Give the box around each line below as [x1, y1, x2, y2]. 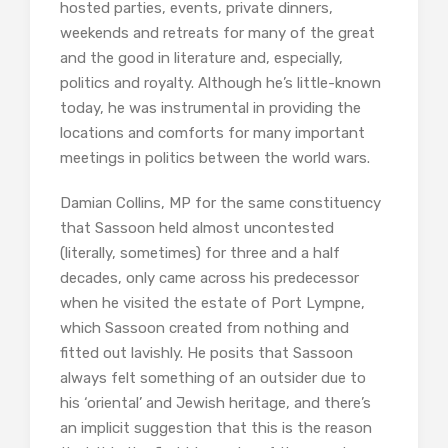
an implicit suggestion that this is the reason [60, 419, 372, 438]
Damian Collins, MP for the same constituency [60, 194, 381, 213]
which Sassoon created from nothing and [60, 319, 349, 338]
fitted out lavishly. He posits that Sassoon [60, 344, 353, 363]
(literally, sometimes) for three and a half [60, 244, 340, 263]
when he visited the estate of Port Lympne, [60, 294, 365, 313]
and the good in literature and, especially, [60, 49, 343, 68]
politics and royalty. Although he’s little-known [60, 74, 381, 93]
